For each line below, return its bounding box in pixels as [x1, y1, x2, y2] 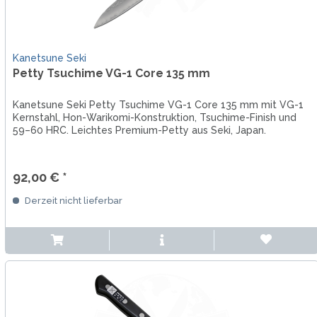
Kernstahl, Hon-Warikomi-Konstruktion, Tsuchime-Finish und [12, 111, 296, 123]
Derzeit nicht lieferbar [22, 195, 122, 206]
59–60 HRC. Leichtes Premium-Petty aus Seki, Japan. [12, 124, 266, 136]
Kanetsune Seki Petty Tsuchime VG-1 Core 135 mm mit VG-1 [12, 98, 304, 110]
